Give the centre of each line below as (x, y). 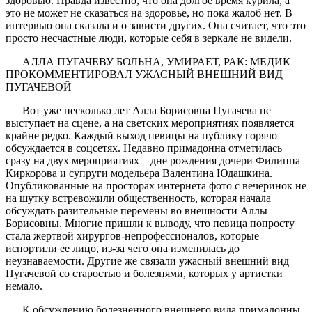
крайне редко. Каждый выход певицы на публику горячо (141, 135)
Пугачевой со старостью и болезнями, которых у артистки (144, 273)
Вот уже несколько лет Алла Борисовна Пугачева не (147, 110)
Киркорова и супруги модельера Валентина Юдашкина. (139, 173)
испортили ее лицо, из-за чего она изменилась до (123, 248)
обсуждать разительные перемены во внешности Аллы (136, 210)
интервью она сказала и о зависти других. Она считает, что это (156, 25)
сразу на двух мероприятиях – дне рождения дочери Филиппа (153, 160)
